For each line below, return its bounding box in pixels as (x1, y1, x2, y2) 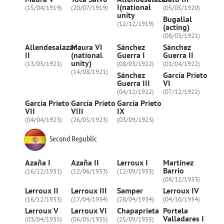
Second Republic (49, 133, 97, 143)
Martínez (163, 157, 193, 168)
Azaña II (71, 157, 99, 168)
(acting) (163, 22, 189, 32)
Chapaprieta (117, 205, 159, 216)
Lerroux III (71, 185, 107, 196)
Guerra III (117, 78, 150, 88)
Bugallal (163, 14, 192, 24)
